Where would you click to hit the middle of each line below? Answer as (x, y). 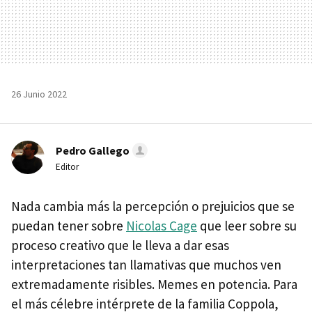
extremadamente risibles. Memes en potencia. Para (154, 284)
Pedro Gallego (93, 150)
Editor (67, 166)
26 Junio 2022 (39, 94)
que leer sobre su (247, 225)
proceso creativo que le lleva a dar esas (120, 245)
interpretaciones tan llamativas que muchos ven (146, 264)
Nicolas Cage (162, 225)
